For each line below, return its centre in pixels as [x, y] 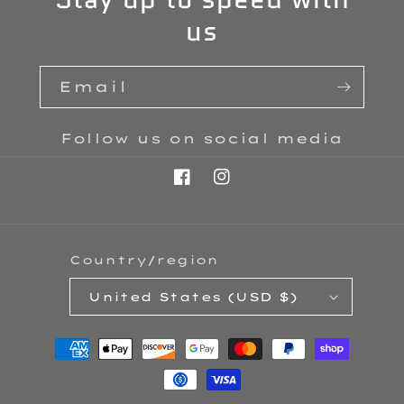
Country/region [144, 260]
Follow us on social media [202, 139]
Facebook [223, 186]
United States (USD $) [193, 296]
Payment [80, 341]
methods [78, 365]
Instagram [270, 186]
